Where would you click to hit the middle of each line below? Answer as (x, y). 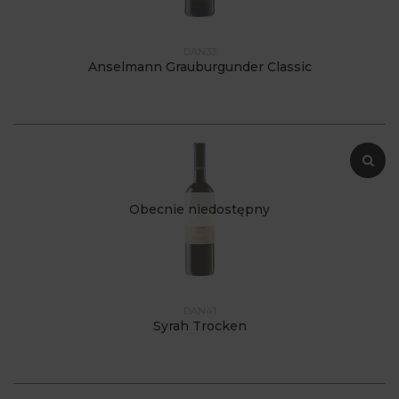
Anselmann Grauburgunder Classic (199, 66)
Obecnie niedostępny (199, 209)
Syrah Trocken (199, 326)
